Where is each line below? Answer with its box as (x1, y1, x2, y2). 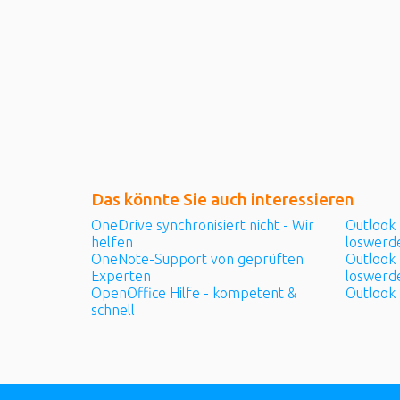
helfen (91, 233, 133, 250)
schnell (91, 302, 135, 319)
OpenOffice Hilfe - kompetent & (91, 285, 296, 302)
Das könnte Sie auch (91, 188, 251, 209)
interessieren (251, 188, 354, 209)
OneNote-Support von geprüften (91, 250, 304, 267)
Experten (91, 267, 151, 284)
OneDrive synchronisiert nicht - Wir (91, 216, 314, 233)
